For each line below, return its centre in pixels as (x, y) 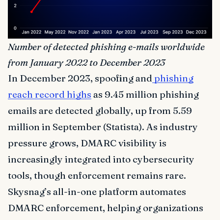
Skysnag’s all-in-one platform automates (97, 192)
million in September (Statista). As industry (103, 127)
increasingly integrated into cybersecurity (101, 159)
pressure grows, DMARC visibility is (87, 143)
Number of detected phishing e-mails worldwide (106, 47)
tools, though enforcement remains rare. (97, 176)
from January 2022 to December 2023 (86, 63)
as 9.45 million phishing (145, 95)
